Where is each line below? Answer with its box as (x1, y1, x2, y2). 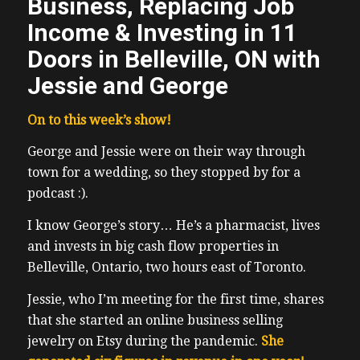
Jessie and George (27, 72, 228, 100)
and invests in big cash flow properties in (27, 238, 279, 254)
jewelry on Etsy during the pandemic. (27, 333, 261, 349)
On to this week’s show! (27, 112, 171, 128)
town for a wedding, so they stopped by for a (27, 165, 301, 181)
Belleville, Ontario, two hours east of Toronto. (27, 259, 306, 275)
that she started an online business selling (27, 312, 283, 328)
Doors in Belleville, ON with (27, 45, 321, 74)
